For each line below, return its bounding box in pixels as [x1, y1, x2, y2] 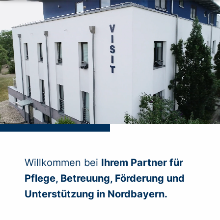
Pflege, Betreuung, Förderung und [25, 172, 185, 184]
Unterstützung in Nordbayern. [25, 188, 167, 200]
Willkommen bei [25, 157, 101, 168]
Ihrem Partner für [101, 157, 183, 168]
